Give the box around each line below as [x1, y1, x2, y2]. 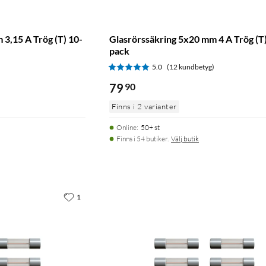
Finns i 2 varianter [112, 101, 177, 111]
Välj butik [171, 134, 199, 143]
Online [116, 122, 137, 132]
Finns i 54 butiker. [116, 134, 169, 143]
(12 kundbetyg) [167, 62, 214, 71]
